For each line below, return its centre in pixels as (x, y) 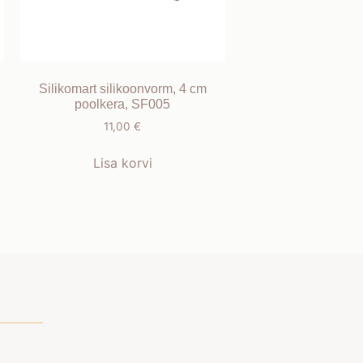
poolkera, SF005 (123, 104)
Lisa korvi (122, 162)
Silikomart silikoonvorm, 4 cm (122, 88)
